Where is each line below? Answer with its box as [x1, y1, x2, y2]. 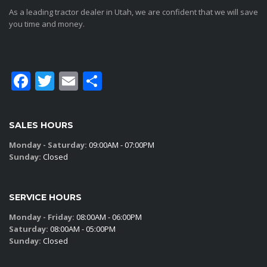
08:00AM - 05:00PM [48, 223, 116, 235]
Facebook [30, 68, 114, 94]
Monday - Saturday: [9, 139, 87, 151]
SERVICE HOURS [9, 192, 82, 203]
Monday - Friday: [9, 212, 74, 223]
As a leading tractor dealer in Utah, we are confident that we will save [9, 7, 258, 18]
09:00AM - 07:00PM [87, 139, 154, 151]
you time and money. [9, 18, 85, 30]
